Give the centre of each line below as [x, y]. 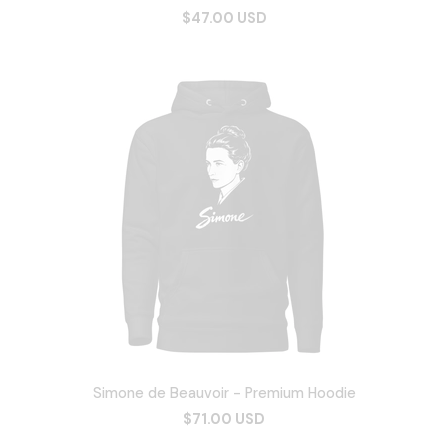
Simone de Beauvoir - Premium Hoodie [224, 393]
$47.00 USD [224, 18]
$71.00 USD [224, 419]
